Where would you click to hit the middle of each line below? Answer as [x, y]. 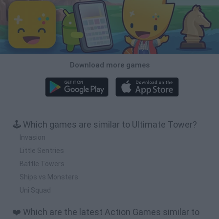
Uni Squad [35, 190]
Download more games [109, 65]
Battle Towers [42, 164]
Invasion [33, 137]
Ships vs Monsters [49, 177]
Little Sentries [42, 150]
